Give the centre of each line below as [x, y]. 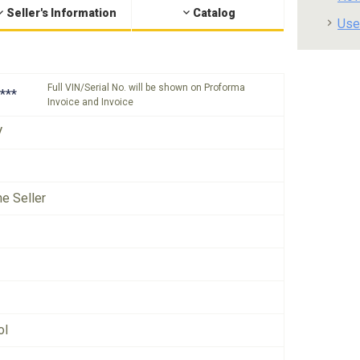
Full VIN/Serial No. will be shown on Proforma [146, 87]
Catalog [214, 12]
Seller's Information [61, 12]
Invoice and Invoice [90, 102]
